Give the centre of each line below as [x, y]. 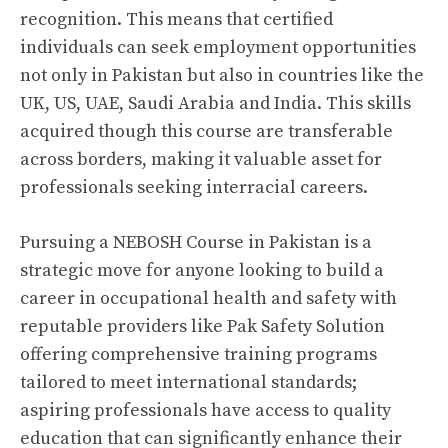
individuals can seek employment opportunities [218, 47]
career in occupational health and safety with [208, 298]
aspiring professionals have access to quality [205, 410]
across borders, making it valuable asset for [201, 159]
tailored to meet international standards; [188, 382]
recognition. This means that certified [176, 19]
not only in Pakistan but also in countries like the [222, 75]
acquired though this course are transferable [206, 131]
